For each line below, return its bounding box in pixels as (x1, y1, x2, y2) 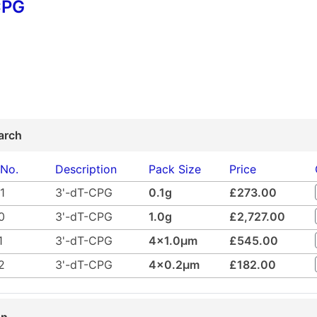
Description (55, 161, 117, 176)
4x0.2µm (149, 257, 200, 272)
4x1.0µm (149, 233, 197, 248)
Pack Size (149, 161, 201, 176)
